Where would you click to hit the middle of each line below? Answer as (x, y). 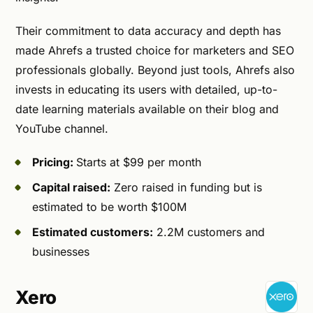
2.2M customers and (209, 232)
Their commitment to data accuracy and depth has (148, 30)
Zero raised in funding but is (186, 187)
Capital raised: (71, 187)
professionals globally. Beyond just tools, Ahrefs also (155, 70)
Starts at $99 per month (139, 162)
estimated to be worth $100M (109, 206)
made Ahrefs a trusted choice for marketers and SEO (155, 50)
